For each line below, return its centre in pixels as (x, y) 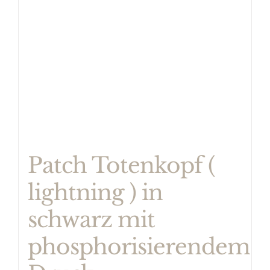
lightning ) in (95, 193)
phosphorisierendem (139, 247)
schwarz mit (91, 220)
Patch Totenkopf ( (121, 166)
